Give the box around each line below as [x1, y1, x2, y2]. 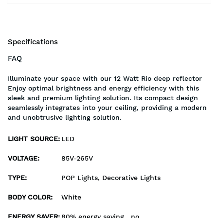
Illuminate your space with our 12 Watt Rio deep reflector [8, 74, 202, 83]
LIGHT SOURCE [8, 135, 58, 143]
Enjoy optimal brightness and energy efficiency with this [8, 84, 199, 92]
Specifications [8, 37, 58, 47]
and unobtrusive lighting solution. [8, 113, 122, 122]
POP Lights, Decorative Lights [61, 174, 161, 182]
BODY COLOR [8, 193, 51, 201]
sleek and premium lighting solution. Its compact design [8, 94, 198, 102]
